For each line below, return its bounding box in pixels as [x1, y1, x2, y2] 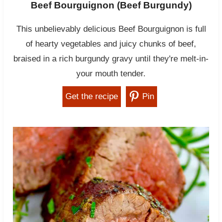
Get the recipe [65, 92, 118, 102]
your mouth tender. [76, 69, 146, 79]
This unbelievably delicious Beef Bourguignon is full [16, 24, 206, 34]
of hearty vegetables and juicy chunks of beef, [26, 39, 196, 49]
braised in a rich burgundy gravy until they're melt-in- [13, 54, 209, 64]
